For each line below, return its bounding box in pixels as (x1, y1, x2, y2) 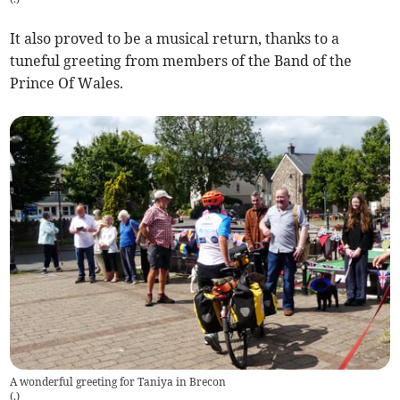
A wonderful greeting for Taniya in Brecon (10, 374, 227, 388)
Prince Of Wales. (10, 74, 124, 93)
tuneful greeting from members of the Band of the (10, 52, 353, 71)
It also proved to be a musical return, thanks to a (10, 29, 340, 48)
